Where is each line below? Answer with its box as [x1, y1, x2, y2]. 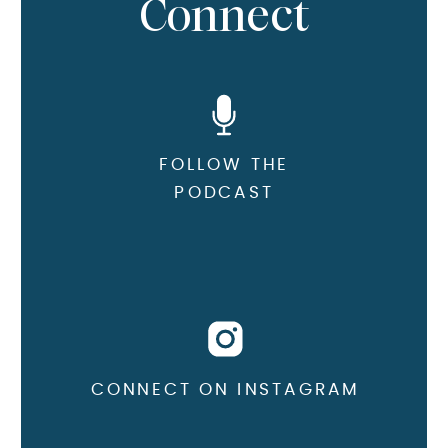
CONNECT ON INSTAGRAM [91, 380, 360, 398]
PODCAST [174, 183, 274, 201]
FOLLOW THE [158, 155, 290, 173]
